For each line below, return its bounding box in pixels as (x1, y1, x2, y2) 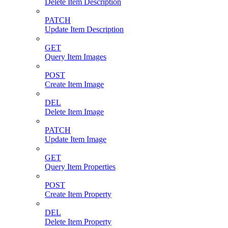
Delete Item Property (45, 217, 111, 226)
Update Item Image (45, 135, 106, 144)
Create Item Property (45, 190, 111, 199)
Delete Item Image (45, 107, 104, 117)
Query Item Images (45, 52, 106, 62)
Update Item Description (45, 25, 124, 34)
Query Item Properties (45, 162, 116, 172)
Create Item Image (45, 80, 104, 89)
